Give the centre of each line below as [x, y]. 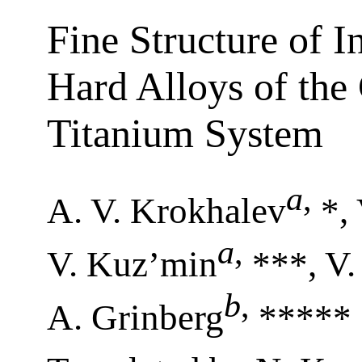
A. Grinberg [135, 317]
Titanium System [185, 133]
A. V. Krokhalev [166, 210]
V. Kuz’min [132, 264]
